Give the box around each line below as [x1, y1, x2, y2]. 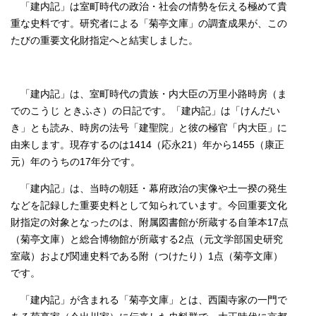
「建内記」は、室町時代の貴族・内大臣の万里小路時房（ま [11, 88, 287, 100]
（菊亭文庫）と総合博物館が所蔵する [11, 233, 178, 245]
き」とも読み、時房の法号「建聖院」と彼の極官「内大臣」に [11, 122, 287, 134]
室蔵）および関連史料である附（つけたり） [11, 250, 208, 262]
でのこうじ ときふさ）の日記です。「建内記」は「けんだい [11, 105, 280, 117]
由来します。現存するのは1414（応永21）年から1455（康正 [11, 139, 284, 151]
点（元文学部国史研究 [184, 233, 283, 245]
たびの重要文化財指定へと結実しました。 [11, 35, 198, 47]
